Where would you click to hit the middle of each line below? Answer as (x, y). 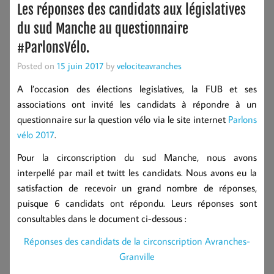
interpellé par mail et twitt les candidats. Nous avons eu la (137, 172)
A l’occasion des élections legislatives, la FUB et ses (137, 88)
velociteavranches (149, 65)
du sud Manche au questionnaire (103, 28)
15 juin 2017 (80, 65)
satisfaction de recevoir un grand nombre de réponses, (137, 187)
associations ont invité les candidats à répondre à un (137, 104)
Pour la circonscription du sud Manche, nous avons (137, 157)
